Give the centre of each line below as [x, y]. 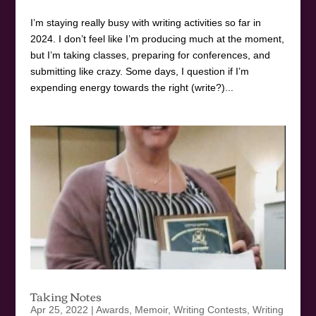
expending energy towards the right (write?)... [132, 87]
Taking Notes [66, 296]
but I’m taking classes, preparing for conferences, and [150, 55]
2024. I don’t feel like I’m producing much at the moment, [157, 38]
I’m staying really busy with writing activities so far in [145, 22]
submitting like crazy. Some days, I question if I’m [139, 71]
